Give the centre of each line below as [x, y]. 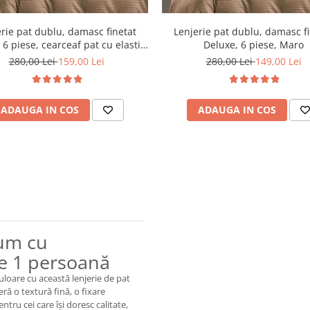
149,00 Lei [278, 62]
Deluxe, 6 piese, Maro [254, 45]
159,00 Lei [81, 62]
